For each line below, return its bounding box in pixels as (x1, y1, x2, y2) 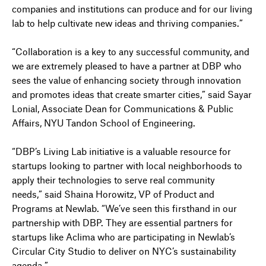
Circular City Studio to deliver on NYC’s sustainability (12, 245, 236, 256)
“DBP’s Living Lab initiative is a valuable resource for (12, 145, 231, 157)
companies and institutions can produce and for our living (12, 2, 252, 14)
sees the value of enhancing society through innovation (12, 74, 241, 85)
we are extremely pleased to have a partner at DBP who (12, 59, 242, 71)
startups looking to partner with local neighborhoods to (12, 159, 242, 171)
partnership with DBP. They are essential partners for (12, 216, 233, 228)
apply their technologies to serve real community (12, 173, 215, 185)
